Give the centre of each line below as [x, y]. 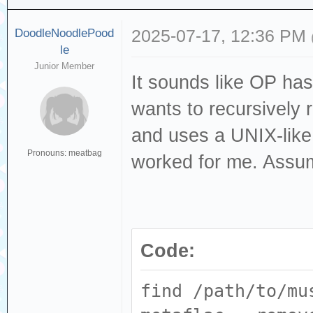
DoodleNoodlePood [65, 33]
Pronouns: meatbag [64, 153]
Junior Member [65, 66]
